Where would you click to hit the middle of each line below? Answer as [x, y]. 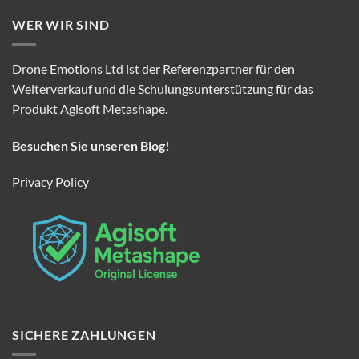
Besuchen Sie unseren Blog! [91, 145]
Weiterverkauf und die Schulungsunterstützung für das [163, 88]
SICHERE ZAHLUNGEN [84, 335]
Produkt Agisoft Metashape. [90, 108]
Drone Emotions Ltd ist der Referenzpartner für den [153, 68]
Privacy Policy [50, 182]
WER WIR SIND [61, 25]
